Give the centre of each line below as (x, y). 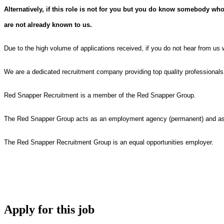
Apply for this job (49, 209)
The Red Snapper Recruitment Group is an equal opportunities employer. (109, 142)
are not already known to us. (48, 24)
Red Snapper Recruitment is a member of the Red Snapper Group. (100, 95)
